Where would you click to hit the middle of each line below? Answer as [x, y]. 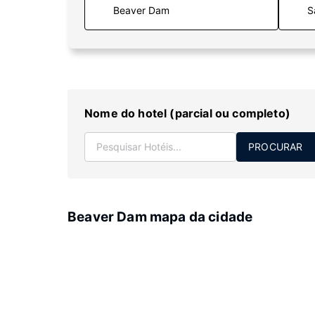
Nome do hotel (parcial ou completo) [187, 113]
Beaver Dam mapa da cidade [160, 217]
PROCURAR [276, 147]
